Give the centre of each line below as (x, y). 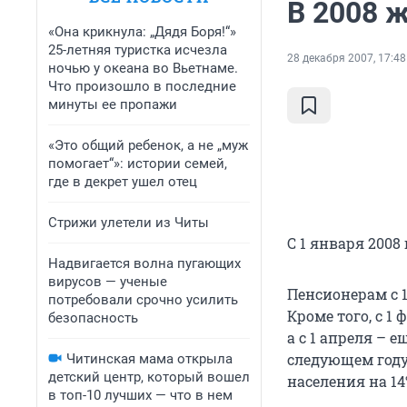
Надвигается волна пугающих (144, 263)
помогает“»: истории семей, (138, 164)
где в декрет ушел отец (123, 182)
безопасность (93, 318)
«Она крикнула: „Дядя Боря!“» (142, 32)
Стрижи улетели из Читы (129, 223)
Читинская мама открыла (149, 359)
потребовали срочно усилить (143, 300)
